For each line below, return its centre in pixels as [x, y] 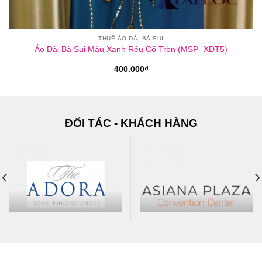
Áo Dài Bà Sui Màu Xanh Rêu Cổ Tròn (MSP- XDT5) [131, 49]
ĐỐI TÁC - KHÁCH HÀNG [131, 123]
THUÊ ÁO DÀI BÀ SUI [131, 39]
